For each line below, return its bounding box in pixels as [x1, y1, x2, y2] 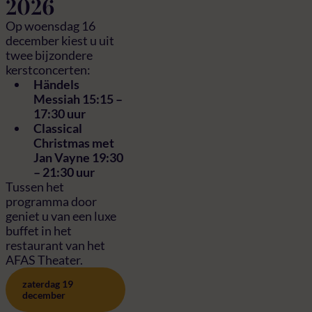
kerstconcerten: [6, 62, 91, 78]
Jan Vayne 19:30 [33, 150, 123, 166]
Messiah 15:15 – [33, 91, 123, 107]
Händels [33, 77, 79, 93]
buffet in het [6, 223, 72, 239]
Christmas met [33, 135, 114, 151]
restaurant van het [6, 237, 105, 253]
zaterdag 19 [22, 278, 73, 290]
